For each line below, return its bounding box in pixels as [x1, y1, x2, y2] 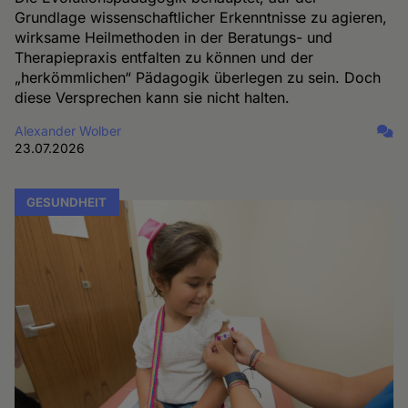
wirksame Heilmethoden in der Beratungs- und [15, 28, 333, 47]
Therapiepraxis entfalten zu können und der [15, 48, 314, 67]
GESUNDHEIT [26, 195, 107, 210]
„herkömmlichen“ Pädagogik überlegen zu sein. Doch [15, 68, 382, 87]
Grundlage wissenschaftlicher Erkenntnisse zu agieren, [15, 8, 388, 27]
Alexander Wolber [15, 123, 122, 139]
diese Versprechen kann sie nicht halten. [15, 88, 291, 107]
